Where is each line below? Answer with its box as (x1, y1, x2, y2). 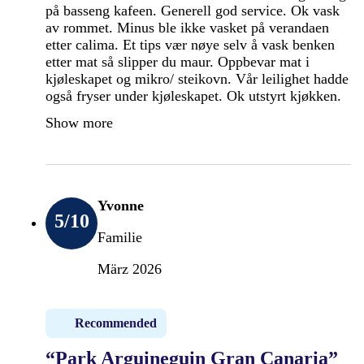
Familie (97, 228, 142, 245)
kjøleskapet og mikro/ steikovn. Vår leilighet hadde (45, 70, 349, 87)
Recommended (75, 315, 157, 330)
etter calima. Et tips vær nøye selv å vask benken (45, 36, 335, 53)
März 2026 (97, 260, 162, 277)
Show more (45, 114, 113, 131)
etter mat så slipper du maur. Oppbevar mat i (45, 53, 310, 70)
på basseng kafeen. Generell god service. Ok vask (45, 2, 340, 19)
